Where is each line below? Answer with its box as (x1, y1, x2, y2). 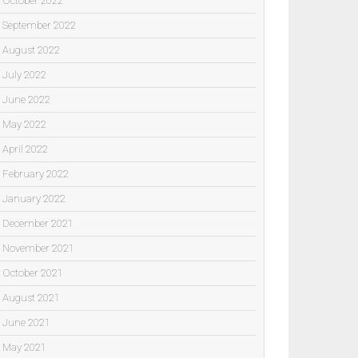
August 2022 (2, 43, 60, 56)
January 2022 (2, 192, 66, 205)
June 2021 (2, 316, 50, 328)
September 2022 (2, 18, 76, 31)
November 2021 (2, 241, 74, 254)
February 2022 (2, 167, 69, 180)
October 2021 (2, 266, 63, 279)
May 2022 (2, 117, 46, 130)
